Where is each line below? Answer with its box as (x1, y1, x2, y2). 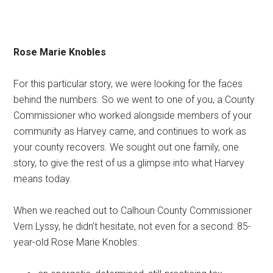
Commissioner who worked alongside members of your (13, 110, 252, 122)
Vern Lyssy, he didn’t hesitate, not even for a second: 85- (13, 221, 252, 233)
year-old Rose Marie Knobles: (13, 236, 140, 249)
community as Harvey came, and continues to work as (13, 126, 247, 138)
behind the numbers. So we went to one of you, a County (13, 94, 255, 106)
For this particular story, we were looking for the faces (13, 78, 243, 90)
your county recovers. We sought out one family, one (13, 141, 239, 154)
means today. (13, 173, 73, 185)
